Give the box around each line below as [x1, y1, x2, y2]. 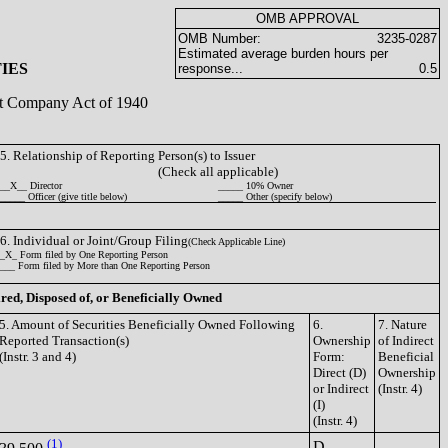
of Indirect [378, 333, 434, 348]
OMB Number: [178, 31, 261, 46]
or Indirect [313, 381, 369, 396]
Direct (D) [313, 365, 366, 380]
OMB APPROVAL [256, 11, 359, 26]
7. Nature [378, 317, 427, 332]
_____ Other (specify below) [218, 191, 332, 202]
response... [178, 61, 243, 76]
